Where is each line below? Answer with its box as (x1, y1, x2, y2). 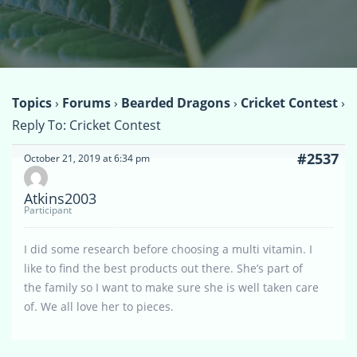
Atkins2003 (24, 188, 96, 208)
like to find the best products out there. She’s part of (24, 260, 303, 276)
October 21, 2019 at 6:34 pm (24, 151, 150, 165)
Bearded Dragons (121, 93, 230, 112)
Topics (12, 93, 52, 112)
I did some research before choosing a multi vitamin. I (24, 241, 312, 257)
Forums (62, 93, 111, 112)
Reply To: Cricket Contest (12, 116, 161, 134)
